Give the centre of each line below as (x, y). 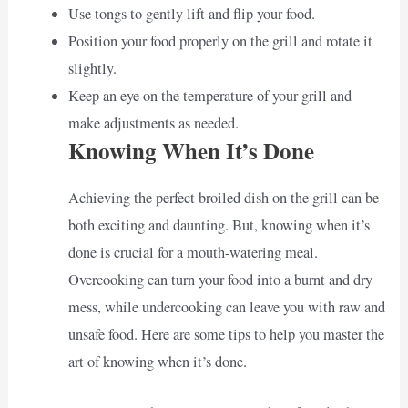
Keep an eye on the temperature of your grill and (209, 96)
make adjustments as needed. (153, 123)
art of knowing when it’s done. (157, 362)
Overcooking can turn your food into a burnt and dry (220, 280)
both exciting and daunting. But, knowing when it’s (219, 225)
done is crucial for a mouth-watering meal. (193, 253)
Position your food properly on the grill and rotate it (220, 41)
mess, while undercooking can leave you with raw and (226, 307)
